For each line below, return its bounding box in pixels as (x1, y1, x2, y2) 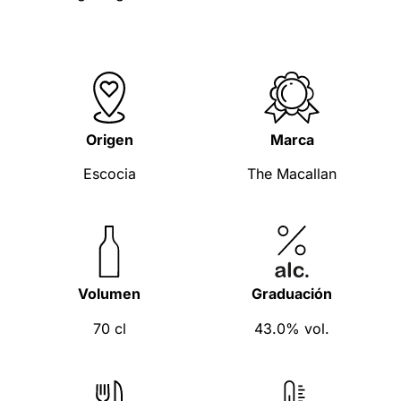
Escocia (82, 165, 136, 183)
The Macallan (247, 165, 337, 183)
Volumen (78, 285, 141, 303)
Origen (85, 130, 133, 149)
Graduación (252, 285, 332, 303)
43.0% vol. (254, 319, 329, 337)
